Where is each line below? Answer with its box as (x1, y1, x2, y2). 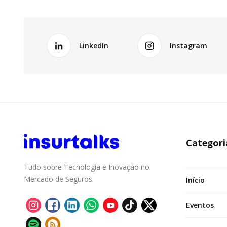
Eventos (186, 200, 214, 210)
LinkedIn (79, 41, 108, 50)
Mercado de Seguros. (24, 174, 94, 184)
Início (186, 175, 205, 185)
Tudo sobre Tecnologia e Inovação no (24, 162, 149, 172)
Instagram (169, 41, 207, 50)
